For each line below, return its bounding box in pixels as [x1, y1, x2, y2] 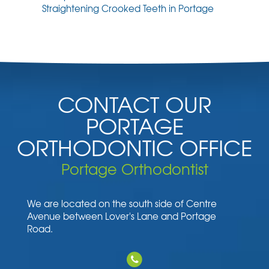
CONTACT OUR [58, 88, 211, 120]
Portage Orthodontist [61, 158, 208, 180]
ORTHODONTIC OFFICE [17, 131, 252, 163]
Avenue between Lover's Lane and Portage [27, 210, 216, 223]
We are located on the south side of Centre [27, 197, 217, 211]
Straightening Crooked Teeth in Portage [42, 2, 214, 16]
